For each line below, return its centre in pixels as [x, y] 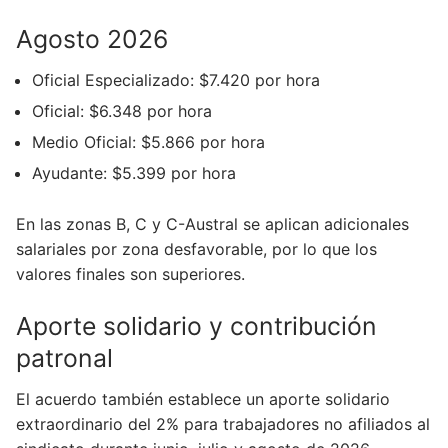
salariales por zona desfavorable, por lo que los [196, 248]
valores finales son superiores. [130, 273]
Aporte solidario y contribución [196, 325]
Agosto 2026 [92, 38]
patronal [64, 357]
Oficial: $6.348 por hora [122, 111]
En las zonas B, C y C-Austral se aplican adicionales [212, 223]
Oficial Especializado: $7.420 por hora [176, 80]
